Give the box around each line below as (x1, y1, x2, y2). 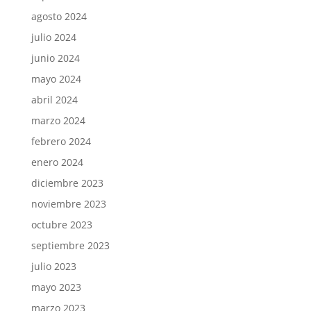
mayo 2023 (31, 280, 81, 294)
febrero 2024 (31, 134, 91, 148)
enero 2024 (31, 155, 83, 169)
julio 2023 (31, 259, 76, 273)
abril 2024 (31, 92, 78, 106)
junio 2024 (31, 51, 80, 65)
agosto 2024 (31, 9, 87, 23)
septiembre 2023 (31, 238, 110, 252)
